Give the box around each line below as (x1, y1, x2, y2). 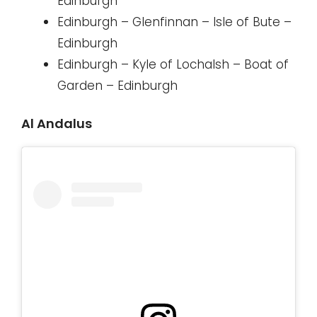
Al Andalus (21, 115, 92, 133)
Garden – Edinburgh (57, 76, 178, 94)
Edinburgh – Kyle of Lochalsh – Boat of (57, 55, 289, 73)
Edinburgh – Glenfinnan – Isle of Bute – (57, 13, 292, 30)
